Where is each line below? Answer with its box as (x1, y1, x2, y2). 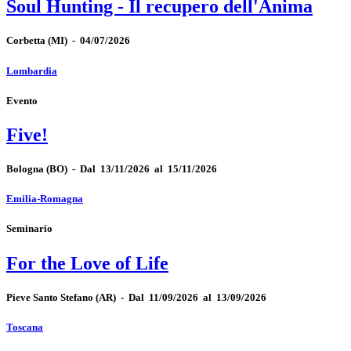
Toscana (6, 320, 43, 333)
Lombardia (6, 64, 57, 77)
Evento (6, 94, 38, 107)
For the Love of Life (6, 252, 168, 273)
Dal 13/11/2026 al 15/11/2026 (80, 163, 217, 175)
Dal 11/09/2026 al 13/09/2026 (128, 291, 266, 303)
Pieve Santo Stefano (6, 291, 93, 303)
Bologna (6, 163, 44, 175)
